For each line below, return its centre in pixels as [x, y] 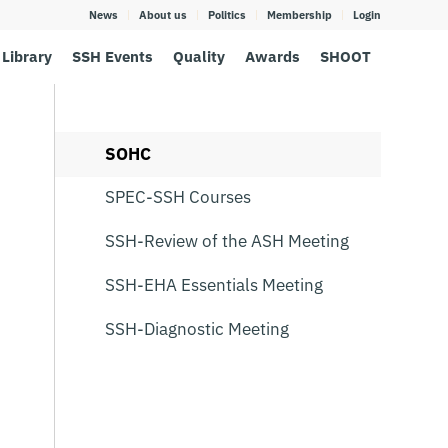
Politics [227, 15]
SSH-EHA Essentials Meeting [214, 285]
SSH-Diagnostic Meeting [197, 329]
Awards [272, 56]
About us [163, 15]
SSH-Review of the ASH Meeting [227, 241]
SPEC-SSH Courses [178, 197]
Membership [299, 15]
